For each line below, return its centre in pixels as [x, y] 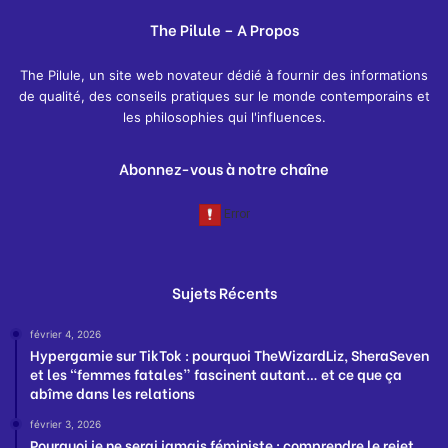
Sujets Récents [224, 291]
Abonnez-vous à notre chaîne [224, 167]
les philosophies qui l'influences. [224, 116]
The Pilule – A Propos [224, 28]
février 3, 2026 [65, 423]
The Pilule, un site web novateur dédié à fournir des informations [224, 74]
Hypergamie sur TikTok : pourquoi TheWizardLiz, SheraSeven [229, 354]
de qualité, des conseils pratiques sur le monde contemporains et [224, 95]
